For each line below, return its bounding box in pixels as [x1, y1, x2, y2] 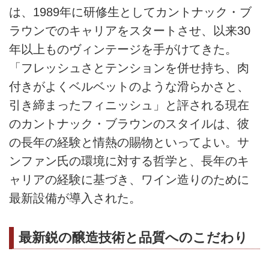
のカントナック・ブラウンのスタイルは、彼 [9, 116, 249, 130]
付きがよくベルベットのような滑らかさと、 [9, 79, 249, 93]
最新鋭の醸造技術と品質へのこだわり [19, 229, 248, 245]
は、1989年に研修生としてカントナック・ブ [9, 5, 252, 19]
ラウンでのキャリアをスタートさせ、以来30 [9, 23, 250, 37]
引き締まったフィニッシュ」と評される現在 [9, 98, 249, 112]
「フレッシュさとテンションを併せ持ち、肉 [9, 61, 249, 74]
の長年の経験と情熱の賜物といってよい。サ [9, 135, 249, 149]
